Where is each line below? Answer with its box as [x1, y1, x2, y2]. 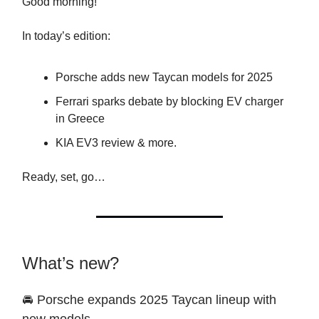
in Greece [56, 113, 105, 125]
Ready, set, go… [22, 171, 105, 183]
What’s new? [22, 253, 119, 273]
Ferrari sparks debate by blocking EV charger [56, 95, 283, 108]
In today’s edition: [22, 30, 110, 42]
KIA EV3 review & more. [56, 137, 177, 149]
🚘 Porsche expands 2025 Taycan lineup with [22, 293, 276, 307]
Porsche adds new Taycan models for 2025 [56, 71, 273, 83]
